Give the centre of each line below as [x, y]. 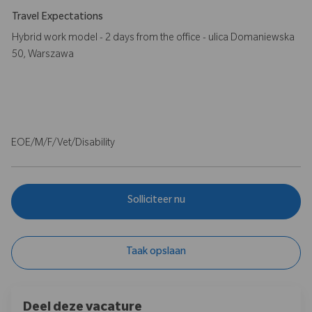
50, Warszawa [43, 55]
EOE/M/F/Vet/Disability [63, 144]
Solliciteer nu [156, 202]
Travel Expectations [57, 18]
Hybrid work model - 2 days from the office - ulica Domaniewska [153, 39]
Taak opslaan [156, 252]
